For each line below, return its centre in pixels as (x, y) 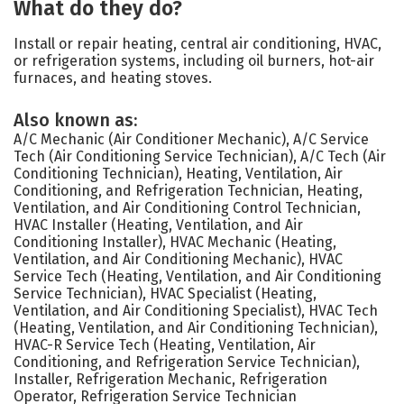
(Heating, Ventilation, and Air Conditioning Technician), (196, 328)
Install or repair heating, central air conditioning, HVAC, (197, 44)
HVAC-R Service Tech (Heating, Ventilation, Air (165, 345)
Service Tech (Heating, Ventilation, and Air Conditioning (197, 276)
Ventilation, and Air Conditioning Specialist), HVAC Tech (196, 311)
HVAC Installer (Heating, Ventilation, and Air (158, 225)
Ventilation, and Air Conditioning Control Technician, (187, 208)
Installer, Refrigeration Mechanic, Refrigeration (170, 379)
